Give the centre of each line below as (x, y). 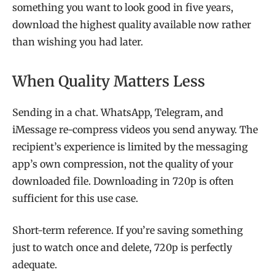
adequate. (35, 265)
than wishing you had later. (78, 42)
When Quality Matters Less (109, 81)
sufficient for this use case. (75, 198)
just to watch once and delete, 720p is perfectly (122, 248)
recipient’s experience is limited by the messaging (130, 146)
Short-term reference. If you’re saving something (128, 230)
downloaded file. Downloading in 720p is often (123, 181)
